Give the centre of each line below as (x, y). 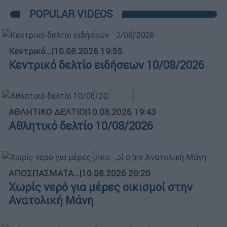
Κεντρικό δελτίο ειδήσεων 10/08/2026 (106, 65)
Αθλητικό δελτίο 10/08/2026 (81, 126)
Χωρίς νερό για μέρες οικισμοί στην (101, 187)
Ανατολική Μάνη (51, 201)
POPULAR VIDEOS (71, 14)
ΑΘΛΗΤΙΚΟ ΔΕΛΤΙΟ (47, 112)
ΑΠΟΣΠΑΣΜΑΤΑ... (44, 174)
